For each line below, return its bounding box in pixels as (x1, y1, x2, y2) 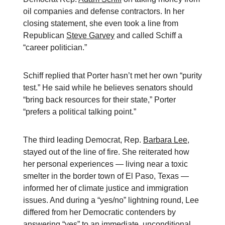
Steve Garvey (66, 31, 115, 40)
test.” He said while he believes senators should (23, 83, 193, 92)
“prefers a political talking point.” (23, 107, 136, 116)
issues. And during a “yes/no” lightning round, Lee (23, 196, 199, 204)
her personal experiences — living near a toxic (23, 160, 188, 168)
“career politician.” (23, 43, 87, 52)
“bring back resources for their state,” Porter (23, 95, 176, 104)
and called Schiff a (115, 31, 182, 40)
